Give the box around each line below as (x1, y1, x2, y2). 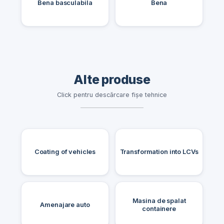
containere (142, 204, 176, 212)
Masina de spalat (132, 196, 186, 204)
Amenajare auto (40, 200, 90, 208)
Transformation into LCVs (119, 147, 198, 155)
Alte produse (73, 71, 150, 87)
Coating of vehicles (34, 147, 96, 155)
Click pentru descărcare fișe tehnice (57, 91, 167, 99)
